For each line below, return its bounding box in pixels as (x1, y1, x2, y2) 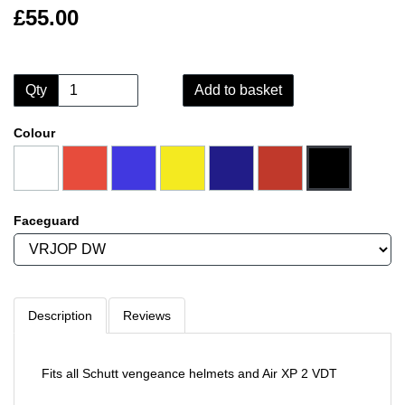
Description (28, 307, 92, 323)
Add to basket (193, 81, 282, 98)
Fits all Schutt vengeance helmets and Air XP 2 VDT (42, 365, 341, 381)
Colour (14, 125, 55, 140)
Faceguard (14, 212, 80, 228)
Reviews (123, 307, 171, 323)
